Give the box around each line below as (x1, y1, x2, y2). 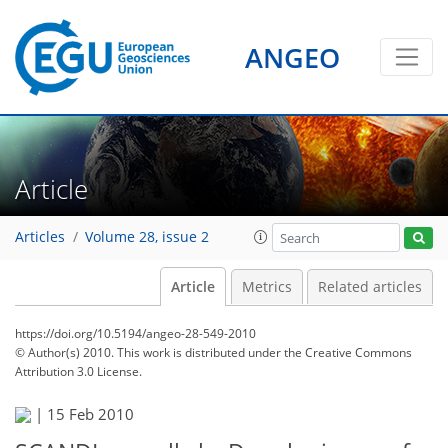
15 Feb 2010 (47, 404, 134, 424)
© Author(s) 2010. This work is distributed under (15, 344, 284, 361)
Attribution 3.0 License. (15, 363, 142, 380)
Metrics (241, 278, 292, 296)
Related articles (318, 278, 422, 296)
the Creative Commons (284, 344, 412, 361)
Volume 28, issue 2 (85, 228, 209, 247)
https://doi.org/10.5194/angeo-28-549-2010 (15, 325, 256, 342)
